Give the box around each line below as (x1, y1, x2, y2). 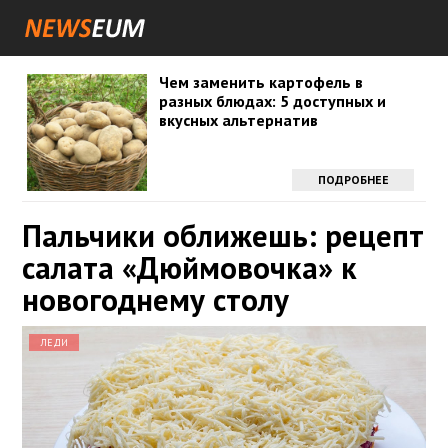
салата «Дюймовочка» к (22, 247, 357, 288)
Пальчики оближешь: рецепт (22, 215, 424, 256)
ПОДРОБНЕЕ (317, 172, 389, 187)
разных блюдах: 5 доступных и (158, 91, 386, 111)
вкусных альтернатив (158, 110, 318, 130)
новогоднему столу (22, 279, 289, 320)
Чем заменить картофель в (158, 72, 363, 92)
